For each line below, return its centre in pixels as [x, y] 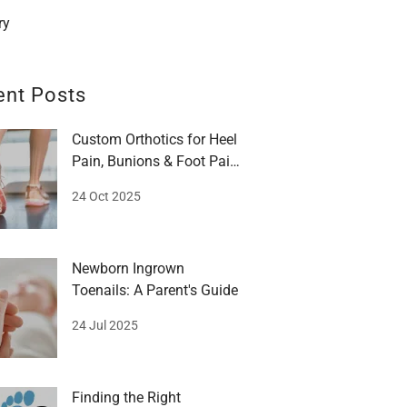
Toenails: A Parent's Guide [155, 290]
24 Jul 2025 [105, 325]
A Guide [97, 183]
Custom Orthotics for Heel [155, 139]
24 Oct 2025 [107, 196]
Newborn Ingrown [129, 268]
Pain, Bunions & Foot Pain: [157, 161]
